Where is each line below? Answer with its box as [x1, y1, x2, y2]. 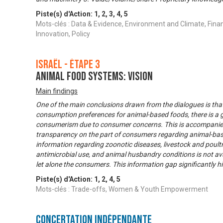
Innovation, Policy [36, 30, 90, 38]
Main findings [36, 87, 78, 96]
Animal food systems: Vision [36, 69, 153, 84]
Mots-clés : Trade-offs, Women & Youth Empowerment [36, 185, 208, 194]
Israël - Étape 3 [36, 57, 100, 72]
